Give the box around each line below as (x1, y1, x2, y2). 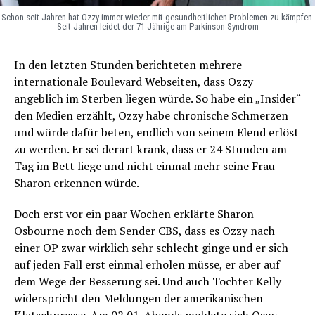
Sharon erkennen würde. (14, 174, 139, 191)
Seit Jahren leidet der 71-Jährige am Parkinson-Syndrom (56, 20, 259, 32)
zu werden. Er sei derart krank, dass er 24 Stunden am (14, 141, 287, 157)
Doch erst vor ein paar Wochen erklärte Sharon (14, 205, 254, 221)
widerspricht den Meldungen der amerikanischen (14, 290, 263, 306)
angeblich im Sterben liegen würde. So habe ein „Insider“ (14, 90, 301, 106)
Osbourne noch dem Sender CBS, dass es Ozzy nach (14, 222, 275, 238)
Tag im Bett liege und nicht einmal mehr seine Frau (14, 157, 275, 174)
